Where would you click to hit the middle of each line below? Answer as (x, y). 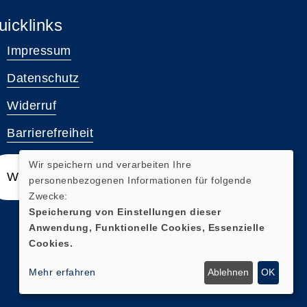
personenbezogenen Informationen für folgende (140, 180)
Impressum (39, 51)
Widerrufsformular (59, 177)
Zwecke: (48, 196)
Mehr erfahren (62, 272)
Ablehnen (229, 272)
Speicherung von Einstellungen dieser (125, 211)
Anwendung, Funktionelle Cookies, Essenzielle (147, 227)
